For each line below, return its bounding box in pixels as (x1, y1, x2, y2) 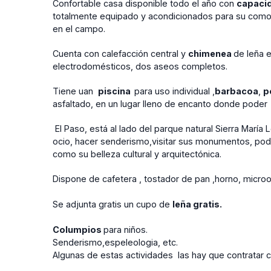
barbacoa (215, 85, 258, 96)
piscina (98, 85, 134, 96)
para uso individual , (134, 85, 215, 96)
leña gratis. (172, 198, 222, 209)
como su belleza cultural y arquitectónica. (53, 148, 221, 159)
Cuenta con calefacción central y (53, 48, 188, 59)
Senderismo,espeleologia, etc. (53, 237, 178, 247)
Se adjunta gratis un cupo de (53, 198, 172, 209)
